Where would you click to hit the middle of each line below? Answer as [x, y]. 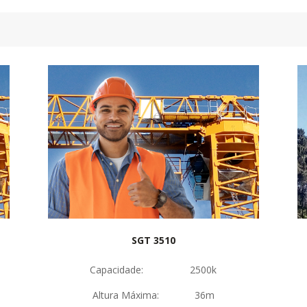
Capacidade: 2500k [153, 269]
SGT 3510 [153, 240]
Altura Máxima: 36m [153, 295]
